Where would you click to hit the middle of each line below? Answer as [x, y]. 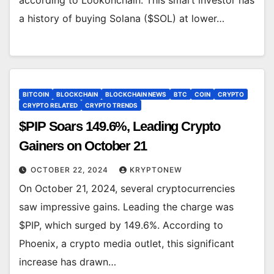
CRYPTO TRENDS [111, 106]
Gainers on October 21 [83, 146]
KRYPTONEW [156, 170]
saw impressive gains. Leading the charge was [126, 207]
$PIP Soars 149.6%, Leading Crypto [120, 127]
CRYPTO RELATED [50, 106]
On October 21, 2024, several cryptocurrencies [127, 189]
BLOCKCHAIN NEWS [136, 94]
